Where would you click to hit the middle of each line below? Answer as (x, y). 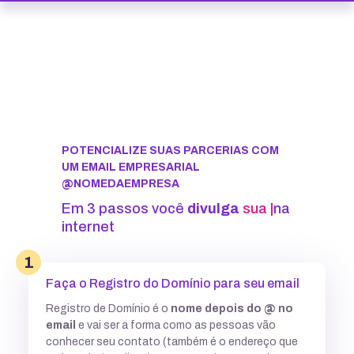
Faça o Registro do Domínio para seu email (173, 283)
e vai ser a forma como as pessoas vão (176, 325)
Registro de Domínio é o (108, 308)
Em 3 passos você (124, 208)
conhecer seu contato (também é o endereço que (172, 341)
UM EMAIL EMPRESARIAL (131, 167)
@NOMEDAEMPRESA (121, 183)
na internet (145, 226)
